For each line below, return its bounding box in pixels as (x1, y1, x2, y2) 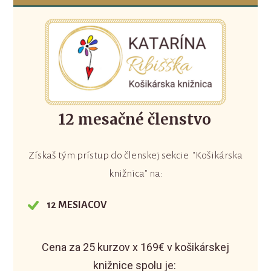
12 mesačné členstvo (59, 110, 212, 129)
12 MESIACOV (47, 199, 108, 211)
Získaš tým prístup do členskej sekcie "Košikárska (28, 150, 243, 162)
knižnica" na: (108, 168, 163, 180)
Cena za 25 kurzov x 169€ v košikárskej (42, 241, 229, 254)
